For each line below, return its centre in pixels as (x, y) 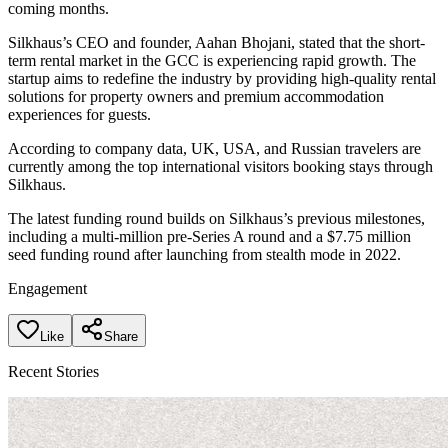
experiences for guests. (79, 114)
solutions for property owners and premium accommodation (196, 96)
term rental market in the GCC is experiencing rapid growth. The (212, 60)
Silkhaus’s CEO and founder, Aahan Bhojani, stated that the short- (216, 42)
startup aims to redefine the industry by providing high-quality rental (222, 78)
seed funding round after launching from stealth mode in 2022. (204, 254)
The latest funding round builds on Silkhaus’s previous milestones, (216, 218)
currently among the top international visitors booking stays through (220, 166)
